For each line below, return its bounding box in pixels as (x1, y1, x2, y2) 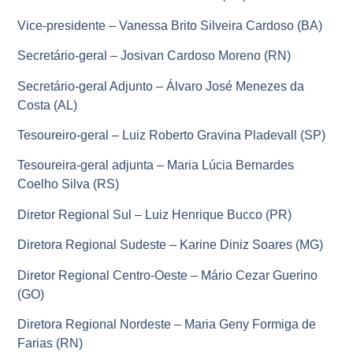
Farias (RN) (17, 336, 84, 350)
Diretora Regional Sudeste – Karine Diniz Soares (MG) (17, 238, 324, 252)
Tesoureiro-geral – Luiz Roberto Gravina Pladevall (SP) (17, 128, 326, 142)
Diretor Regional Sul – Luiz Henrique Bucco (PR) (17, 207, 292, 221)
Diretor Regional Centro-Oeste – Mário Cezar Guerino (17, 268, 318, 282)
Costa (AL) (17, 98, 78, 112)
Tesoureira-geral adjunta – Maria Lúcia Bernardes (17, 158, 295, 173)
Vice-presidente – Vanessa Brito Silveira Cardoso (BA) (17, 18, 323, 32)
